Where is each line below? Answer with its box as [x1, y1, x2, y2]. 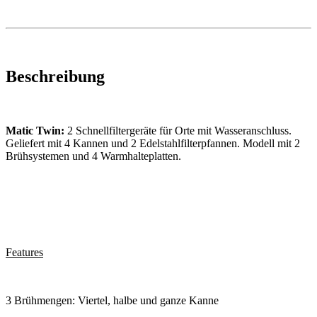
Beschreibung [6, 67, 105, 86]
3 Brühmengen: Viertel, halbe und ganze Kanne [6, 294, 219, 306]
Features [6, 246, 43, 258]
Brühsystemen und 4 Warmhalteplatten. [6, 149, 181, 162]
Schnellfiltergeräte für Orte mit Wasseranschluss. [76, 124, 292, 137]
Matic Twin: [6, 124, 64, 137]
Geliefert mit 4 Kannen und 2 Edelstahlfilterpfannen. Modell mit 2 [6, 137, 300, 149]
